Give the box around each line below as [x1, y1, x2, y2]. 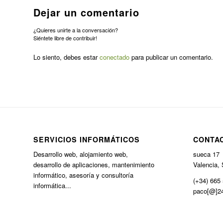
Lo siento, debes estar [33, 52, 100, 62]
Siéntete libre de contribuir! [33, 34, 97, 42]
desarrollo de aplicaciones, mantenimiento [33, 160, 154, 170]
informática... [33, 181, 71, 191]
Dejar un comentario [33, 5, 139, 20]
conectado [100, 52, 129, 62]
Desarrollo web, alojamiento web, [33, 149, 128, 159]
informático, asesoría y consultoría [33, 170, 133, 180]
